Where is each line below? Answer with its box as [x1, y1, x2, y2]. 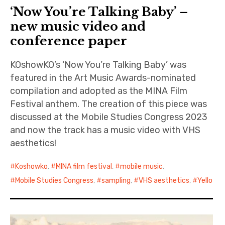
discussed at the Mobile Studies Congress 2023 [10, 111, 208, 123]
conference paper [10, 34, 128, 49]
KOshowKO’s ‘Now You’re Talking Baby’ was [10, 59, 187, 71]
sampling [101, 176, 131, 185]
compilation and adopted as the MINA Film [10, 85, 188, 97]
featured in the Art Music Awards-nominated [10, 72, 196, 84]
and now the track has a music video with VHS [10, 125, 201, 136]
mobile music [120, 162, 163, 171]
